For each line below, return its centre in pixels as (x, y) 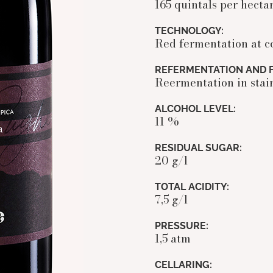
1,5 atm (172, 239)
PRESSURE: (181, 226)
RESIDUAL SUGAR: (198, 148)
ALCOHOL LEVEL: (195, 109)
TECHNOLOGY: (189, 31)
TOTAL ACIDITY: (192, 187)
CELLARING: (183, 265)
